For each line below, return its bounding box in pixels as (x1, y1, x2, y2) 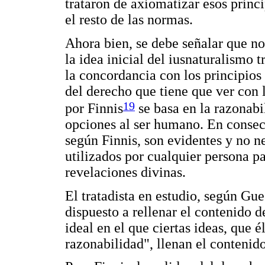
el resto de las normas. (65, 12, 193, 28)
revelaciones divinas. (65, 164, 186, 180)
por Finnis (65, 101, 123, 117)
